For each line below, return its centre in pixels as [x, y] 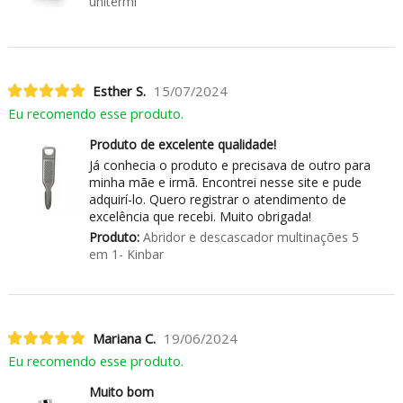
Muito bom [121, 391]
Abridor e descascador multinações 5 [249, 237]
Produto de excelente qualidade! [182, 144]
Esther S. [119, 90]
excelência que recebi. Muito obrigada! [200, 216]
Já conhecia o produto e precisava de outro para [229, 165]
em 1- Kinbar [126, 254]
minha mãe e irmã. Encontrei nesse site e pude [225, 182]
